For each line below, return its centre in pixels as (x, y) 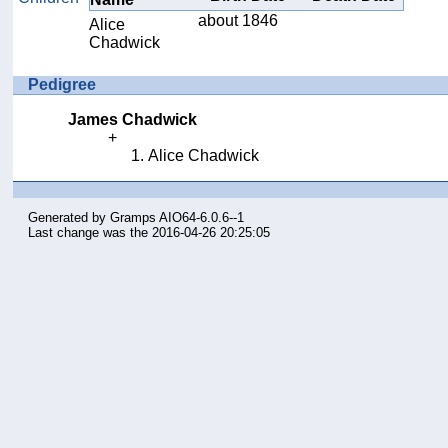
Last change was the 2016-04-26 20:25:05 (149, 233)
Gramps (133, 218)
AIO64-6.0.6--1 (200, 218)
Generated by (69, 218)
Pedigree (62, 84)
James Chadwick (133, 119)
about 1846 (238, 21)
